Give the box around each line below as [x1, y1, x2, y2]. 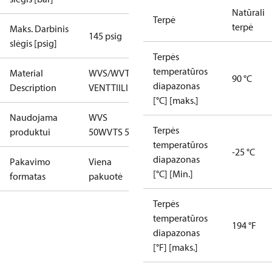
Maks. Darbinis [10, 22, 69, 35]
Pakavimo [10, 155, 50, 168]
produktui [10, 126, 50, 138]
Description [10, 81, 56, 93]
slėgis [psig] [10, 37, 57, 49]
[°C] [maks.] [153, 94, 199, 106]
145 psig [89, 30, 122, 42]
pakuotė [89, 170, 123, 182]
